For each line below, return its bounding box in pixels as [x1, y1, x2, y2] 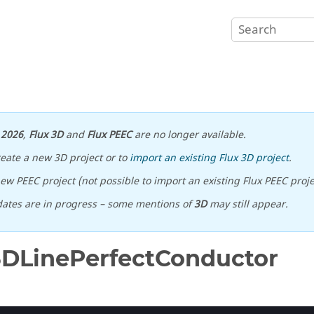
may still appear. [206, 197, 288, 212]
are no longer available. [131, 128, 246, 142]
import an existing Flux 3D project [130, 151, 289, 165]
